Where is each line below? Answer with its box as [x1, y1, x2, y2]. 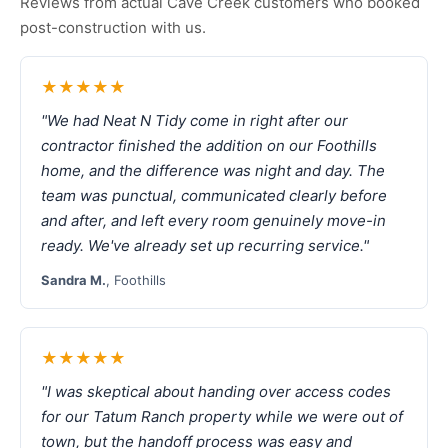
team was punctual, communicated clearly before [41, 186, 387, 205]
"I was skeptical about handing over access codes [41, 382, 391, 401]
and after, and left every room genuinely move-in [41, 211, 386, 230]
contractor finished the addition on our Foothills [41, 136, 377, 155]
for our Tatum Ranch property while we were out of [41, 407, 403, 426]
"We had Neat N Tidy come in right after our [41, 111, 348, 130]
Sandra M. [41, 272, 106, 288]
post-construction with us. [20, 18, 206, 37]
